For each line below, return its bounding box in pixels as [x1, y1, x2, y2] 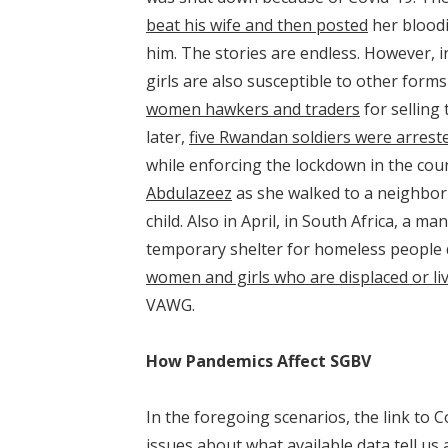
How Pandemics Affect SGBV [146, 350, 371, 372]
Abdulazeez [146, 182, 232, 204]
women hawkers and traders [146, 98, 360, 120]
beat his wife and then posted [146, 14, 368, 36]
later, [146, 126, 189, 148]
